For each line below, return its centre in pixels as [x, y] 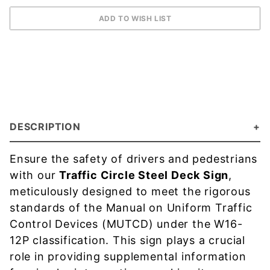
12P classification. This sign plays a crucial [127, 240]
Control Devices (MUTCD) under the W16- [126, 224]
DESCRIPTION [45, 127]
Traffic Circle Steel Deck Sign [144, 175]
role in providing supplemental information [128, 256]
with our [35, 175]
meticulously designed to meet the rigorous [130, 191]
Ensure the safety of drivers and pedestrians [134, 159]
